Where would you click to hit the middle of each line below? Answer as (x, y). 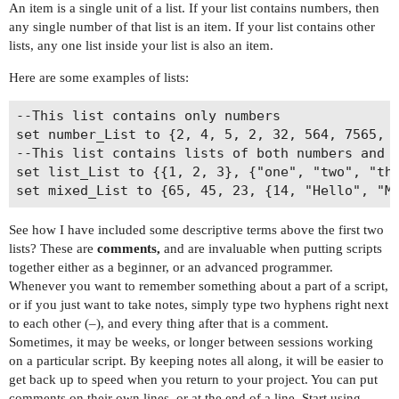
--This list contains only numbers (148, 116)
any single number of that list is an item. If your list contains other (192, 26)
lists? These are (53, 248)
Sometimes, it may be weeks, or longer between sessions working (191, 342)
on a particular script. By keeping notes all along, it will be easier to (196, 360)
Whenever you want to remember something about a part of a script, (199, 285)
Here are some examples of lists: (99, 77)
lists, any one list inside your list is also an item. (141, 45)
